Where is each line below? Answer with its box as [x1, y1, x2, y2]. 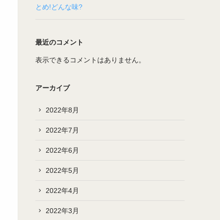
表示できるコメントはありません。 [35, 56, 145, 64]
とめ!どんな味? [35, 3, 82, 11]
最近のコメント [35, 38, 83, 46]
